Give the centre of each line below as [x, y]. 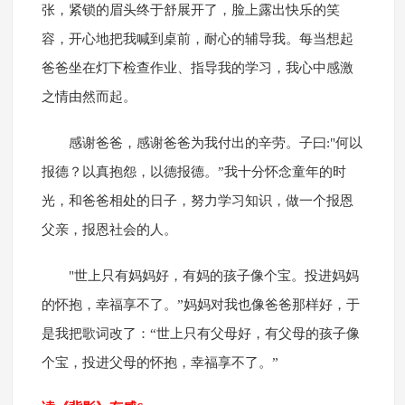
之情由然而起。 [89, 97]
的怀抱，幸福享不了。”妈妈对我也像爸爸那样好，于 [200, 305]
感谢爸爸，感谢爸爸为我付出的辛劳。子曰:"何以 [215, 143]
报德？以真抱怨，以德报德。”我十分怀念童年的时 [193, 172]
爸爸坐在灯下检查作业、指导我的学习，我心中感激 [197, 68]
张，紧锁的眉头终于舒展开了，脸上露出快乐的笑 [190, 10]
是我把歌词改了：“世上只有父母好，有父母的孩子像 [200, 334]
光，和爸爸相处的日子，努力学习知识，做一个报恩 [197, 201]
